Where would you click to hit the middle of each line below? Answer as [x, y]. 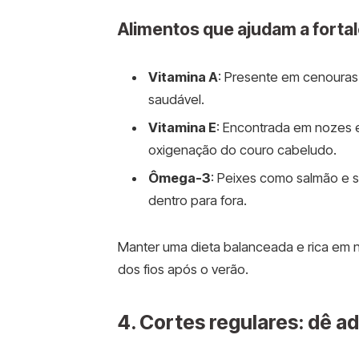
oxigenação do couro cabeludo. [242, 150]
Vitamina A [183, 77]
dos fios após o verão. [183, 270]
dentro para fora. [197, 201]
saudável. [176, 99]
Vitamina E [182, 128]
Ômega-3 [179, 178]
